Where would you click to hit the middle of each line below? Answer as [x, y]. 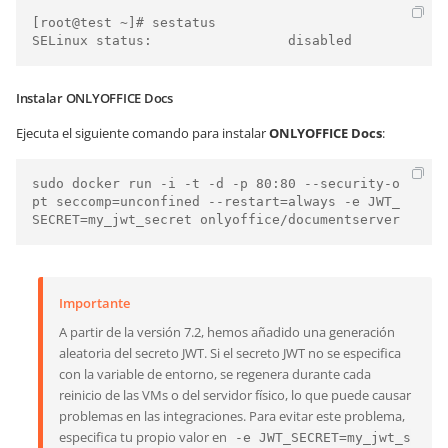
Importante [94, 303]
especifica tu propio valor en [144, 437]
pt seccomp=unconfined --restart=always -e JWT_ [216, 201]
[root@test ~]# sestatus [124, 22]
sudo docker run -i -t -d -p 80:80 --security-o [216, 183]
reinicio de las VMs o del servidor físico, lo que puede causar [235, 395]
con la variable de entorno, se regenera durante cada [215, 374]
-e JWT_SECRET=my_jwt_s [323, 437]
